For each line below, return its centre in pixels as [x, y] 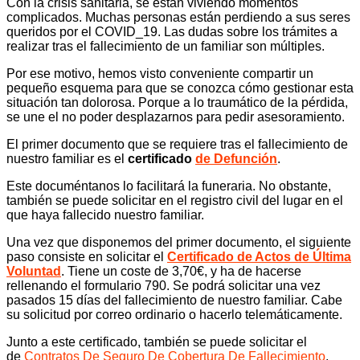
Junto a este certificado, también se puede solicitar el [157, 342]
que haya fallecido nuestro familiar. [107, 215]
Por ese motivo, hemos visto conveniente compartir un [160, 74]
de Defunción [236, 159]
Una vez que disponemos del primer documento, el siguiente [179, 243]
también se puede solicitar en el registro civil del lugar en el [175, 201]
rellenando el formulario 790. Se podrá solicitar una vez [164, 286]
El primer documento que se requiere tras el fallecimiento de [177, 145]
